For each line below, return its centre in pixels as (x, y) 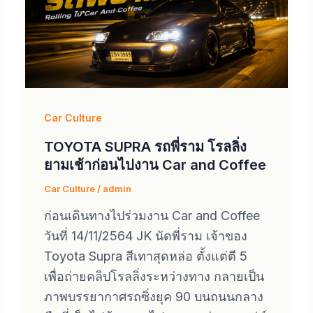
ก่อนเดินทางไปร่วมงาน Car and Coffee (152, 216)
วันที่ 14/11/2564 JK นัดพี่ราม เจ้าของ (145, 236)
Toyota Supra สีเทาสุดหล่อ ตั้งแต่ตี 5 (145, 256)
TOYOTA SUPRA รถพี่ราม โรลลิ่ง (145, 146)
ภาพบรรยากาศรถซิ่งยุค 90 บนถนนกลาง (153, 297)
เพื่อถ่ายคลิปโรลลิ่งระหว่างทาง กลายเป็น (154, 277)
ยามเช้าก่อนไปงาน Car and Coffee (155, 165)
